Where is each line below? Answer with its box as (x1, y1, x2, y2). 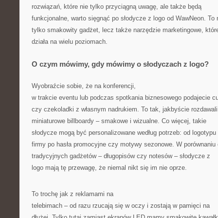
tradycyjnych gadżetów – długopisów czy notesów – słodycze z (32, 152, 210, 160)
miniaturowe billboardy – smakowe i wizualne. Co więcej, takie (32, 117, 206, 125)
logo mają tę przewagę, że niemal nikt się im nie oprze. (32, 164, 187, 171)
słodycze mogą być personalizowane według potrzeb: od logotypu (32, 129, 216, 136)
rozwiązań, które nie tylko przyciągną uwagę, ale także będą (32, 3, 201, 10)
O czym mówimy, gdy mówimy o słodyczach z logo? (32, 60, 209, 68)
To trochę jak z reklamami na (32, 190, 113, 198)
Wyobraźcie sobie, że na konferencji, (32, 82, 136, 90)
